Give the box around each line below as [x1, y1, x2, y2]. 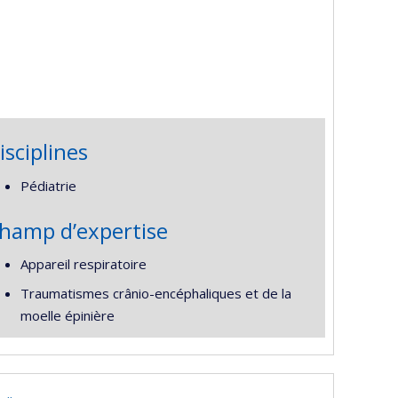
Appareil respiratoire [20, 255, 147, 273]
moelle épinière [20, 306, 115, 324]
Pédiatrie [20, 176, 76, 195]
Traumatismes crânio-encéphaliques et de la [20, 283, 291, 302]
